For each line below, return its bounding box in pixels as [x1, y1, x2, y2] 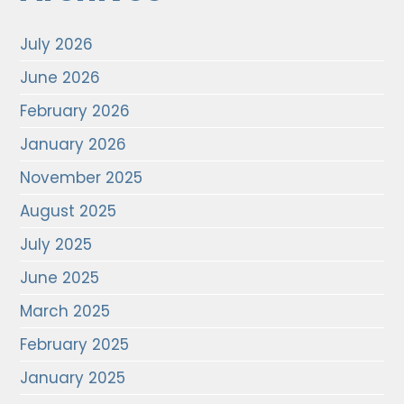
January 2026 [20, 133, 127, 155]
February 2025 [20, 334, 130, 355]
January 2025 [20, 367, 126, 389]
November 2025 [20, 167, 143, 188]
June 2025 [20, 267, 100, 289]
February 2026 [20, 100, 131, 122]
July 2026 [20, 33, 94, 55]
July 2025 [20, 234, 93, 255]
